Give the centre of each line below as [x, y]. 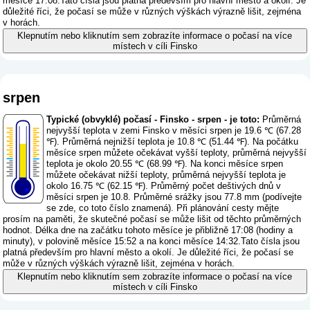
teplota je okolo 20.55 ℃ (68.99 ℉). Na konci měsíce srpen [165, 164]
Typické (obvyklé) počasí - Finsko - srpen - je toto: [153, 120]
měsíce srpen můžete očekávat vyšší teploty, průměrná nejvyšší [177, 153]
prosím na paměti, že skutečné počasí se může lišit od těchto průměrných [152, 219]
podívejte [284, 197]
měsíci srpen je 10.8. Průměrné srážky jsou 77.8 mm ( [156, 197]
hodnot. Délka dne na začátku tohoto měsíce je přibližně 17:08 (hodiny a [148, 230]
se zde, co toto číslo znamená [108, 208]
